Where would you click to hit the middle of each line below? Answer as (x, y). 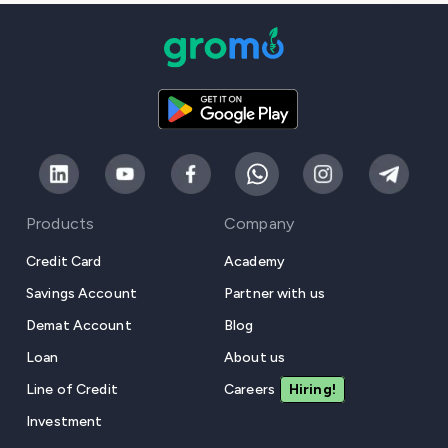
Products (60, 224)
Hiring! (312, 390)
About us (255, 358)
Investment (64, 422)
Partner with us (274, 294)
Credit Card (64, 262)
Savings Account (81, 294)
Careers (249, 390)
